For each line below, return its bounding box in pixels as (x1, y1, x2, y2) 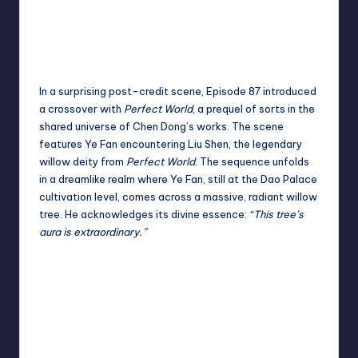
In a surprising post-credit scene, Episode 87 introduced (39, 85, 316, 98)
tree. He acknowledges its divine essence (39, 208, 245, 221)
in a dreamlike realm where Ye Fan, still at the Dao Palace (39, 173, 317, 186)
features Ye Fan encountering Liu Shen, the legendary (39, 137, 302, 151)
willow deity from (39, 155, 126, 169)
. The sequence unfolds (195, 155, 309, 169)
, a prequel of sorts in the (193, 102, 315, 116)
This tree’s (253, 208, 304, 221)
